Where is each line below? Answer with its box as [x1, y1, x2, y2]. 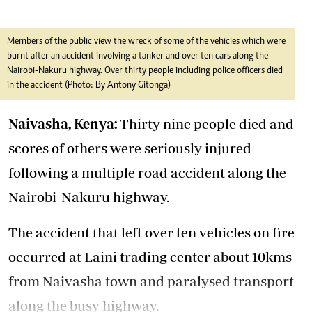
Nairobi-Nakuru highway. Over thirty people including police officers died [7, 66, 283, 76]
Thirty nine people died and [117, 116, 294, 132]
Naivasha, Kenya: [8, 116, 117, 132]
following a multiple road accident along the [8, 164, 286, 180]
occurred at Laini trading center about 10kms [8, 249, 292, 265]
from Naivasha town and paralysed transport [8, 273, 294, 289]
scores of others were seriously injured [8, 140, 251, 156]
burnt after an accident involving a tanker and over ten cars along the [7, 52, 268, 61]
